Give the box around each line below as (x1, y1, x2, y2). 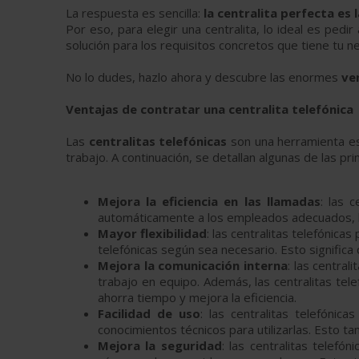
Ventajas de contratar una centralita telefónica (66, 101, 353, 117)
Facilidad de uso (98, 305, 201, 321)
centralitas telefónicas (88, 133, 228, 149)
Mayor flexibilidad (98, 225, 208, 241)
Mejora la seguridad (98, 337, 222, 353)
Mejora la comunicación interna (98, 257, 288, 273)
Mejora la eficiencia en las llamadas (98, 193, 321, 209)
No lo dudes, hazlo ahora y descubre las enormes (66, 69, 341, 85)
